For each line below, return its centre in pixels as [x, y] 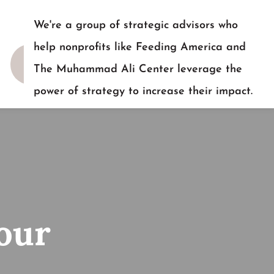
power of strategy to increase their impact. [143, 91]
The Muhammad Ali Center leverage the [138, 69]
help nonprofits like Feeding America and [140, 47]
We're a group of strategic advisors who [136, 25]
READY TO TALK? [82, 113]
